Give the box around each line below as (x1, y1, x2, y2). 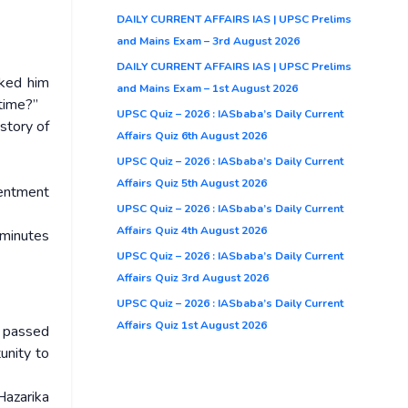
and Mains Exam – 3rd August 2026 (117, 33, 300, 48)
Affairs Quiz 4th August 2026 (117, 222, 267, 238)
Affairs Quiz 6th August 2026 (117, 127, 267, 143)
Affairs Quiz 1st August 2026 (117, 317, 267, 332)
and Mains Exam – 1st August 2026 (117, 80, 298, 96)
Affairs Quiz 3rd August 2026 (117, 270, 269, 285)
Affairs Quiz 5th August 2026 (117, 175, 267, 190)
